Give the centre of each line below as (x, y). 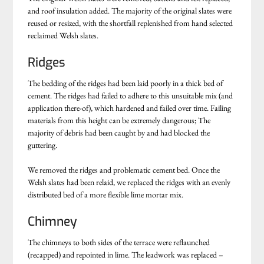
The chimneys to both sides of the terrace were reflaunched (119, 242)
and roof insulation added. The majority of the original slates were (130, 10)
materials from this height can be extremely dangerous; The (119, 120)
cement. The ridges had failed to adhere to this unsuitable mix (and (131, 95)
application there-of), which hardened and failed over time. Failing (130, 108)
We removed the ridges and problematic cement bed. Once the (124, 169)
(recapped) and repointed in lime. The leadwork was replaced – (126, 254)
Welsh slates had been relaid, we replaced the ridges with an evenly (129, 182)
